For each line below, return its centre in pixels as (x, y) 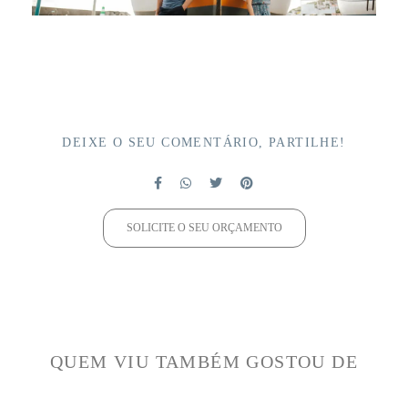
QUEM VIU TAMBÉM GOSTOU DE (204, 361)
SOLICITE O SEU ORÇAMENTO (204, 228)
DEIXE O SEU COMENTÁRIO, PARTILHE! (204, 142)
